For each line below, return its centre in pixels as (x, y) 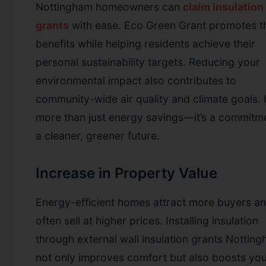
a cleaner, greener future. (98, 135)
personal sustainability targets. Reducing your (148, 62)
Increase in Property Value (126, 173)
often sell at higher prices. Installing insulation (147, 220)
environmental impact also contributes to (136, 80)
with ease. (96, 25)
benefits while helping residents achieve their (145, 43)
